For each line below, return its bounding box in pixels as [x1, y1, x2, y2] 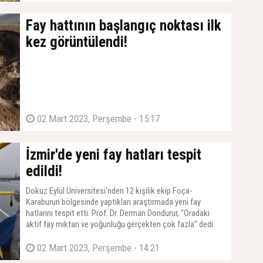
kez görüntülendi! [26, 33, 127, 50]
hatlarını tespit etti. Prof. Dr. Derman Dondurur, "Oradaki [26, 208, 210, 218]
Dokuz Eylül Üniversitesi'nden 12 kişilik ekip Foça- [26, 186, 193, 196]
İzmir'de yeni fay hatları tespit [26, 146, 201, 163]
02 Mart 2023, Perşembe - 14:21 [35, 242, 160, 254]
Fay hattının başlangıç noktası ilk [26, 17, 221, 34]
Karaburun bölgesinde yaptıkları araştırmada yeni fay [26, 197, 201, 207]
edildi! [26, 163, 62, 180]
